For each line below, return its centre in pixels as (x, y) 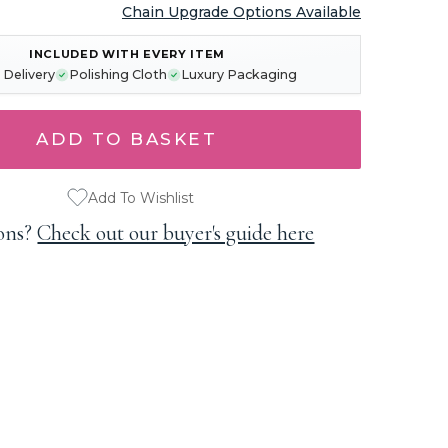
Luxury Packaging (238, 74)
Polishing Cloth (117, 74)
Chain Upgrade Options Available (241, 12)
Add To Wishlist (141, 197)
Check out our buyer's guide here (176, 233)
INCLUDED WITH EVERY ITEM (127, 54)
